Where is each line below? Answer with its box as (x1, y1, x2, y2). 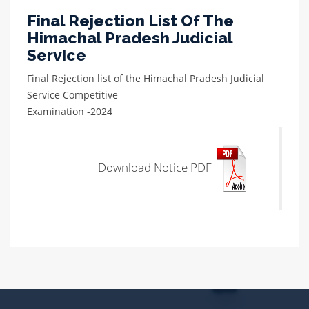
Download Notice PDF (98, 159, 215, 175)
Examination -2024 (27, 105, 112, 118)
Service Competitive (27, 88, 121, 101)
